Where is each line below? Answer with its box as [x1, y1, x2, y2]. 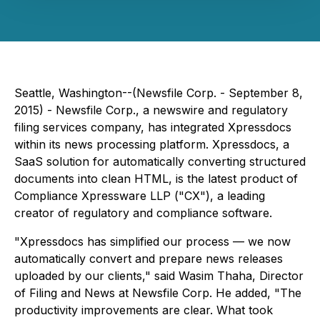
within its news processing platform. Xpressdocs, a [14, 137, 289, 151]
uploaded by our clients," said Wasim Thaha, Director [14, 269, 304, 283]
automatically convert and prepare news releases [14, 251, 283, 266]
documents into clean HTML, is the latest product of [14, 171, 298, 186]
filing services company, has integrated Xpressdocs [14, 120, 291, 134]
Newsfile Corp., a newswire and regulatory [56, 103, 288, 117]
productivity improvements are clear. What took [14, 303, 273, 317]
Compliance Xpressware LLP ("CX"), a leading [14, 189, 265, 203]
